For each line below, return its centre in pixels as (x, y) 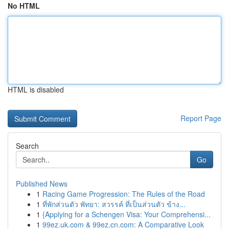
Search (27, 146)
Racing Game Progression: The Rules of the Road (124, 194)
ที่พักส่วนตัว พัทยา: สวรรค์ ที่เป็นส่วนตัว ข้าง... (114, 204)
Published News (42, 184)
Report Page (201, 118)
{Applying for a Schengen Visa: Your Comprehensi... (127, 214)
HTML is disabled (36, 89)
